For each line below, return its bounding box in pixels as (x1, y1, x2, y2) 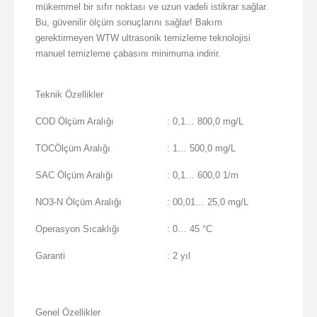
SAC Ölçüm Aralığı (35, 170, 113, 181)
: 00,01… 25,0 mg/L (167, 197, 248, 208)
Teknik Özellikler (35, 89, 103, 100)
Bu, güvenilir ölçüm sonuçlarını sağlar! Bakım (35, 17, 222, 28)
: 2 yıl (167, 250, 190, 262)
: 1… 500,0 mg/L (167, 143, 236, 154)
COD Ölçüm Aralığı (35, 116, 114, 127)
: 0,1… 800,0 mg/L (167, 116, 243, 127)
